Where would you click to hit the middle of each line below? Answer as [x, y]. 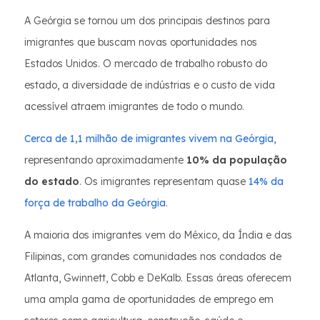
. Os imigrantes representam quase [164, 181]
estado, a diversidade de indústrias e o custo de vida [150, 85]
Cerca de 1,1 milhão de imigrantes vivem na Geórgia [149, 139]
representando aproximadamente [105, 160]
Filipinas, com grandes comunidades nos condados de [153, 256]
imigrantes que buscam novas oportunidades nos [141, 42]
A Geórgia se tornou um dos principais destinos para [147, 21]
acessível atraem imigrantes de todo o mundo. [134, 106]
